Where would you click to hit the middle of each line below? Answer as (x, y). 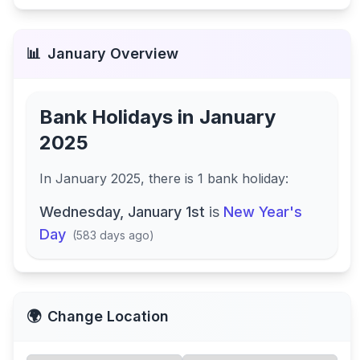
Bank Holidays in (119, 117)
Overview (142, 53)
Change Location (108, 316)
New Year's (263, 212)
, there (163, 178)
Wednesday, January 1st (122, 212)
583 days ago (113, 235)
